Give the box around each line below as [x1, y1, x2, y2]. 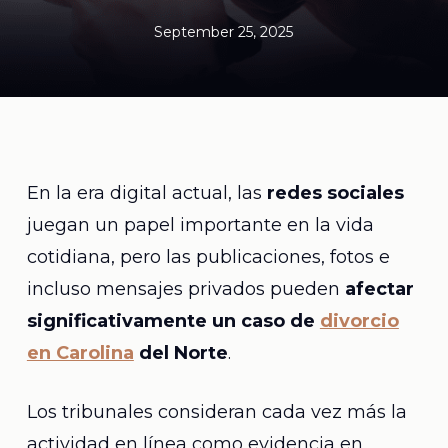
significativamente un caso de [26, 310, 320, 332]
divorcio [319, 310, 399, 332]
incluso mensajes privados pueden [26, 278, 345, 300]
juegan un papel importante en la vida [26, 214, 374, 236]
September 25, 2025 [154, 23, 294, 41]
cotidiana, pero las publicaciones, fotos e [26, 246, 390, 268]
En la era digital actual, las [26, 182, 267, 204]
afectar [344, 278, 414, 300]
